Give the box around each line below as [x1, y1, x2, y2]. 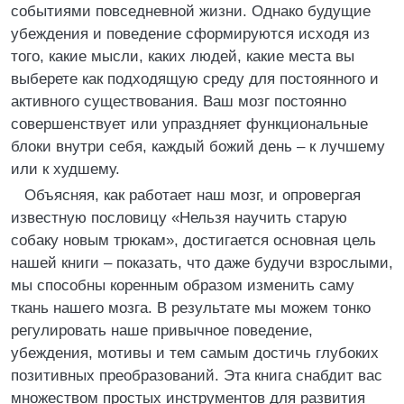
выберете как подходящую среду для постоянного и [11, 70, 379, 87]
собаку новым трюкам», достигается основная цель [11, 232, 376, 249]
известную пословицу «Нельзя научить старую [11, 209, 347, 226]
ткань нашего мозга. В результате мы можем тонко [11, 299, 371, 317]
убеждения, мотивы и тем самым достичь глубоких [11, 344, 379, 362]
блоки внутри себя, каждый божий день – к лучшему [11, 138, 385, 155]
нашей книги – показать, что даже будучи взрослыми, [11, 254, 393, 271]
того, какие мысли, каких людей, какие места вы [11, 48, 354, 65]
